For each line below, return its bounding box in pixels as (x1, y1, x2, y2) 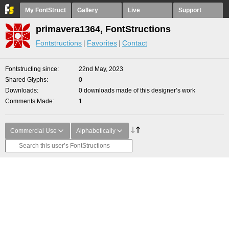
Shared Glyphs (5, 76, 47, 83)
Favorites (87, 39, 117, 47)
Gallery (77, 7, 98, 14)
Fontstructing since (5, 65, 57, 73)
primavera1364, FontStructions (36, 24, 171, 34)
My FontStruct (25, 7, 66, 14)
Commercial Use (10, 127, 57, 134)
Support (178, 7, 201, 14)
